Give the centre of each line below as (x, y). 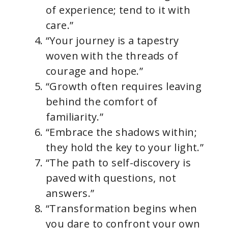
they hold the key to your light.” (125, 147)
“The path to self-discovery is (118, 163)
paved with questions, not (111, 178)
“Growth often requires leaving (124, 86)
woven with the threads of (112, 56)
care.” (60, 25)
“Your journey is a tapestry (112, 40)
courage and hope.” (95, 71)
